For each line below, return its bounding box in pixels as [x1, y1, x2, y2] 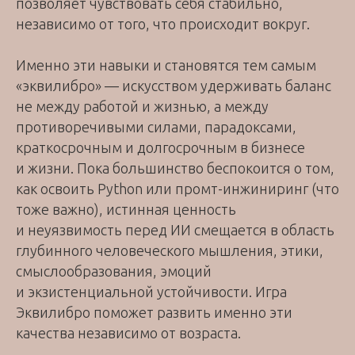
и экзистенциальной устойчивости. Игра [16, 284, 287, 300]
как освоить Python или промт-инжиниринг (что [16, 181, 339, 197]
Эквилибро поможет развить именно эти [16, 304, 292, 321]
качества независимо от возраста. [16, 325, 241, 342]
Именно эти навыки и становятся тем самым [16, 57, 316, 74]
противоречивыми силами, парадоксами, [16, 119, 296, 136]
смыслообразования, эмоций [16, 263, 212, 280]
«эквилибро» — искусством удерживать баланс [16, 78, 331, 94]
